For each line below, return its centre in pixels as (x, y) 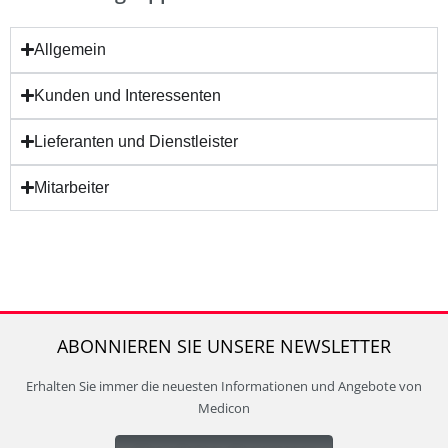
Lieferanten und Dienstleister (136, 141)
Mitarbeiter (72, 187)
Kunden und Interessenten (128, 95)
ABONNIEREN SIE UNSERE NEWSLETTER (224, 345)
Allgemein (70, 49)
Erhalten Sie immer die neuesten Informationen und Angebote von (224, 385)
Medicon (224, 407)
